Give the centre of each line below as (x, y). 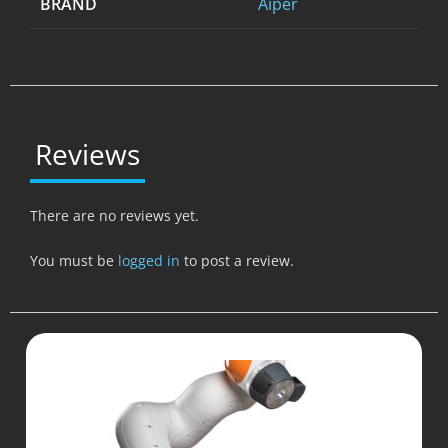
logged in (149, 260)
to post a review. (237, 260)
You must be (74, 260)
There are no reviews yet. (114, 215)
